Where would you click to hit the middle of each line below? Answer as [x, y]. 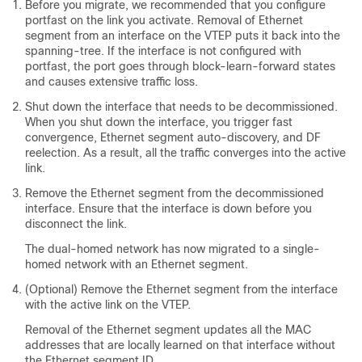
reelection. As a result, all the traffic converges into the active [185, 152]
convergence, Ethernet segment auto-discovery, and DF [173, 137]
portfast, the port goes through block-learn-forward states [180, 66]
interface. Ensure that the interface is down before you [168, 208]
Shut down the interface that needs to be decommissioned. [181, 106]
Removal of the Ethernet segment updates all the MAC [168, 329]
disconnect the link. [76, 223]
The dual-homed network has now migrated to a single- [173, 248]
